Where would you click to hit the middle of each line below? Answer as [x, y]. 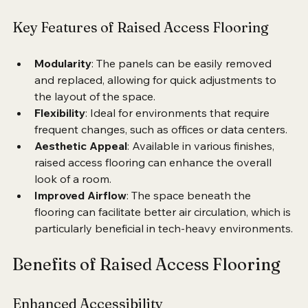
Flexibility [60, 129]
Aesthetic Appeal [81, 162]
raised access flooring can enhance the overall [154, 178]
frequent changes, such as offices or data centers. [161, 145]
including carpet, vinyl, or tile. [86, 9]
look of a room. [73, 195]
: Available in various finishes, [202, 162]
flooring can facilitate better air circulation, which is [164, 228]
